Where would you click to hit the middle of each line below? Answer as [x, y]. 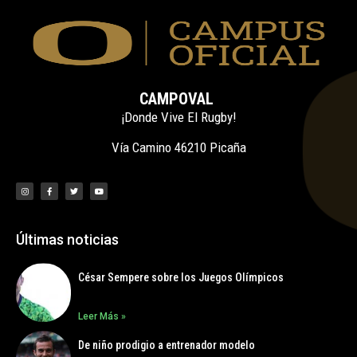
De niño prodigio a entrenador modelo [167, 345]
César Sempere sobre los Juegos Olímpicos [181, 278]
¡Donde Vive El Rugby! [178, 118]
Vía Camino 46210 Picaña [178, 148]
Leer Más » [102, 317]
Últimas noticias [67, 240]
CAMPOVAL [178, 99]
